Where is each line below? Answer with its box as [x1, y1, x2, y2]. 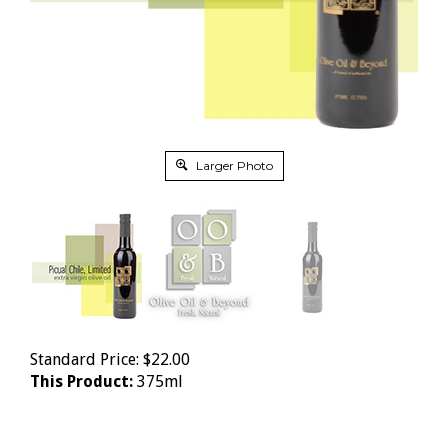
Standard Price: [30, 350, 139, 370]
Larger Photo [192, 158, 273, 174]
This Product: [30, 372, 133, 392]
